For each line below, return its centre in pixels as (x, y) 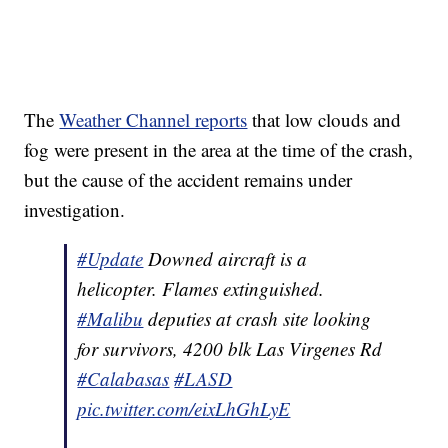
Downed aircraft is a (228, 259)
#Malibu (110, 319)
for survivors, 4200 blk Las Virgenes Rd (230, 349)
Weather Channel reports (153, 120)
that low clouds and (327, 120)
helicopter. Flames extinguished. (201, 289)
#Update (110, 259)
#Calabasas (123, 379)
